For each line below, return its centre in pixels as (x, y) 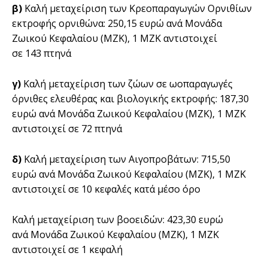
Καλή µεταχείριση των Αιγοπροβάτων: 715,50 (126, 159)
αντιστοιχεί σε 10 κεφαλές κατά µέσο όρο (106, 189)
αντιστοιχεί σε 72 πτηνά (67, 128)
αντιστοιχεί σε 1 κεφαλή (67, 249)
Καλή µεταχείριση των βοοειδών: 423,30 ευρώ (118, 219)
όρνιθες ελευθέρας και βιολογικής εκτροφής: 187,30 (130, 98)
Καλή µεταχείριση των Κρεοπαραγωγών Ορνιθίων (137, 8)
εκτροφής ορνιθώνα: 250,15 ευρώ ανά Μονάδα (117, 23)
